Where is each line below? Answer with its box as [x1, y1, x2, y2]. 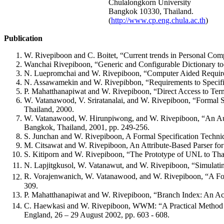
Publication [4, 33, 42, 42]
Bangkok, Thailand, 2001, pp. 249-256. [24, 122, 149, 131]
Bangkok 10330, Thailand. [108, 6, 193, 15]
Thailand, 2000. [24, 104, 74, 113]
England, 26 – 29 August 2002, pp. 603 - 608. [24, 210, 169, 219]
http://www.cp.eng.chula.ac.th [111, 15, 205, 24]
